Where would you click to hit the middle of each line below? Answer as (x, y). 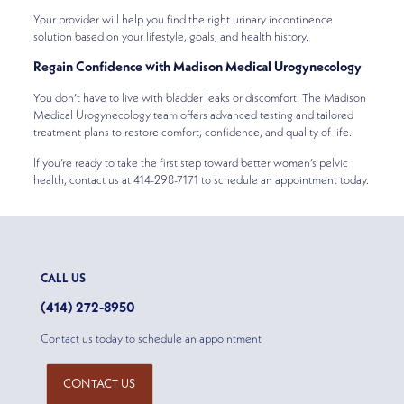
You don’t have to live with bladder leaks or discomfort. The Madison (199, 99)
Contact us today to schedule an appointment (151, 340)
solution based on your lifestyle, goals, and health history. (170, 37)
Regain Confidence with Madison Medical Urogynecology (197, 68)
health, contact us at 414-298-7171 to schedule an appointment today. (201, 181)
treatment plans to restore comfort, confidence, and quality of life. (192, 133)
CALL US (63, 279)
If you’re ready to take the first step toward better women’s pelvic (190, 164)
